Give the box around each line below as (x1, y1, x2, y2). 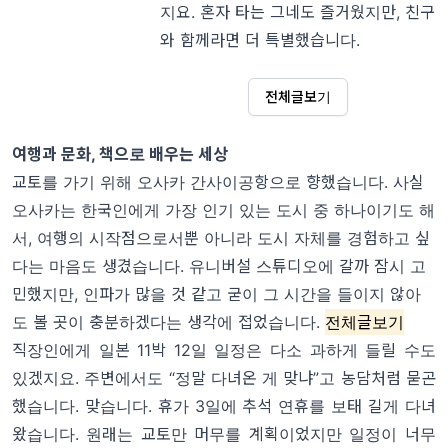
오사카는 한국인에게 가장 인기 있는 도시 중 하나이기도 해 (12, 200, 435, 221)
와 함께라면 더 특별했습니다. (159, 30, 360, 51)
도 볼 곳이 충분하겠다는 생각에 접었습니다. (12, 312, 320, 333)
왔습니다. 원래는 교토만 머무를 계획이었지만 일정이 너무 (12, 424, 436, 445)
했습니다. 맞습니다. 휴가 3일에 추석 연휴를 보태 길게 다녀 (12, 396, 436, 417)
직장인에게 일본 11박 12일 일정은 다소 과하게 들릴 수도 (12, 340, 436, 361)
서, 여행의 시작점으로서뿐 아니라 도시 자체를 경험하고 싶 (12, 228, 430, 249)
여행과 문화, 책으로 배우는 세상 (12, 144, 228, 165)
